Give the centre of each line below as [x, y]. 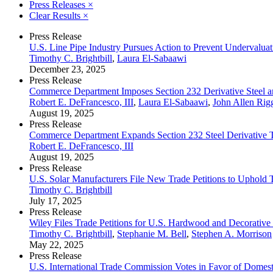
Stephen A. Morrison [232, 233]
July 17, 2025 [55, 200]
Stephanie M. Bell [152, 233]
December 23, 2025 [67, 69]
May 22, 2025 [56, 244]
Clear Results [56, 15]
